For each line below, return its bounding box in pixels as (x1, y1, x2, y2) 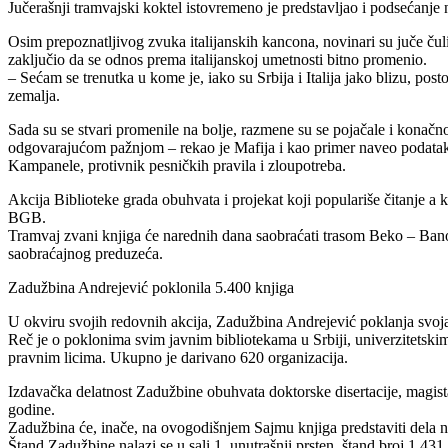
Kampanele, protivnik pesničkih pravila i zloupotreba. (8, 156, 346, 174)
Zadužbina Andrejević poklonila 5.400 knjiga (8, 278, 294, 296)
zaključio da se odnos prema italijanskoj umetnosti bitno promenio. (8, 50, 427, 68)
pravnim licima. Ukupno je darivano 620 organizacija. (8, 348, 348, 366)
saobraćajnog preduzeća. (8, 244, 163, 262)
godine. (8, 400, 55, 418)
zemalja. (8, 86, 60, 104)
